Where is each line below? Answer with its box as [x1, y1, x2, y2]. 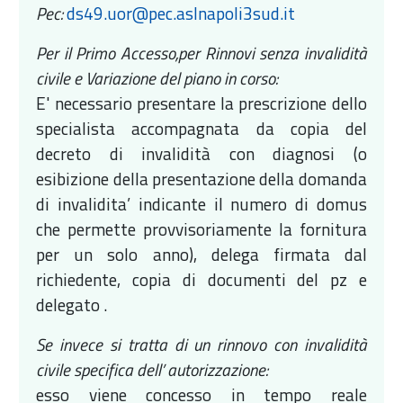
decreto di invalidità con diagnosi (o [36, 139, 367, 166]
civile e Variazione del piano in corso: [36, 64, 279, 91]
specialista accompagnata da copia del [36, 114, 367, 141]
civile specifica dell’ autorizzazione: [36, 355, 269, 382]
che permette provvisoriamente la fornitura [36, 215, 367, 242]
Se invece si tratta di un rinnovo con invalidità [36, 330, 367, 357]
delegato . [36, 291, 108, 318]
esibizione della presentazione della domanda [36, 165, 367, 192]
